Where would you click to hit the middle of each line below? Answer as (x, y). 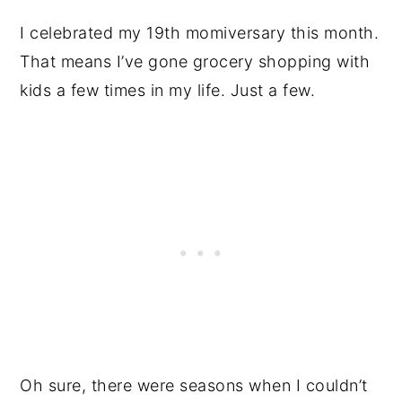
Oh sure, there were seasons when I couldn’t (194, 385)
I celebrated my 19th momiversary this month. (200, 32)
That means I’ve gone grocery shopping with (195, 61)
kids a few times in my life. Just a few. (168, 90)
